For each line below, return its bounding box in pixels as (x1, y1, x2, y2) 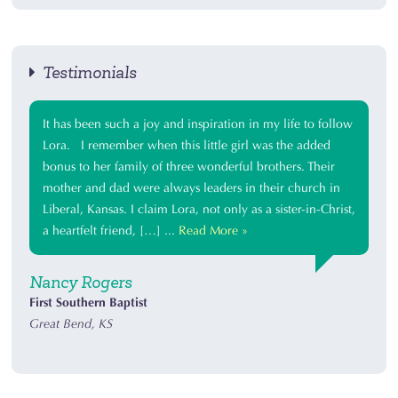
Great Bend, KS (29, 316, 114, 331)
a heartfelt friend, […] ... (43, 223, 179, 238)
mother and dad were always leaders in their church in (43, 180, 341, 195)
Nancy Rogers (29, 273, 133, 292)
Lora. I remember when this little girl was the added (43, 138, 331, 153)
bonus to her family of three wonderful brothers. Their (43, 159, 336, 174)
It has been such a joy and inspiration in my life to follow (43, 116, 354, 131)
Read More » (179, 223, 249, 238)
